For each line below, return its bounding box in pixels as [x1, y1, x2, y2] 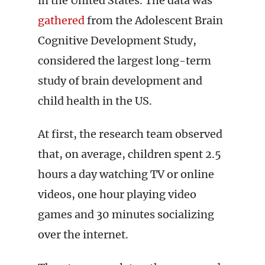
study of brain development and [38, 74, 202, 88]
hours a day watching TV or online [38, 167, 214, 181]
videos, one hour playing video [38, 188, 196, 201]
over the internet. [38, 228, 128, 241]
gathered [38, 14, 85, 27]
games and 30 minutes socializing [38, 208, 214, 221]
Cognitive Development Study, [38, 34, 196, 47]
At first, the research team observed [38, 127, 222, 141]
